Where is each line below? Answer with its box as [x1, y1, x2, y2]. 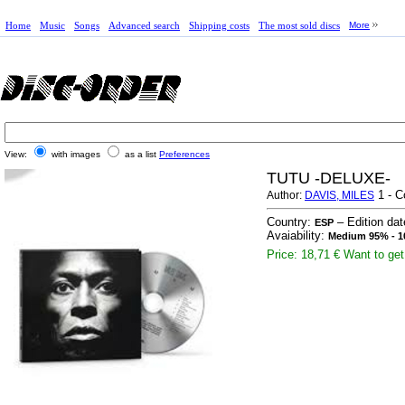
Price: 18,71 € [267, 248, 340, 261]
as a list [125, 149, 156, 159]
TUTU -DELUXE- [267, 169, 391, 187]
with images [52, 149, 100, 159]
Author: [267, 189, 305, 202]
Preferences [159, 149, 210, 159]
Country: [267, 215, 315, 229]
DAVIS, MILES [305, 189, 374, 202]
